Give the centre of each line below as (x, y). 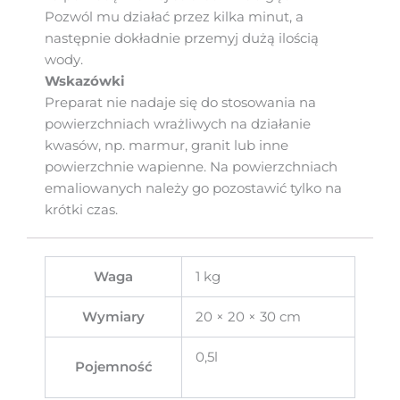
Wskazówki (85, 82)
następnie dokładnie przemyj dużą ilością (182, 39)
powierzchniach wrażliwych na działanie (178, 125)
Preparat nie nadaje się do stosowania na (180, 103)
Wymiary (113, 317)
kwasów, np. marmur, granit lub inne (167, 146)
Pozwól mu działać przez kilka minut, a (174, 17)
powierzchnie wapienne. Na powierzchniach (191, 167)
